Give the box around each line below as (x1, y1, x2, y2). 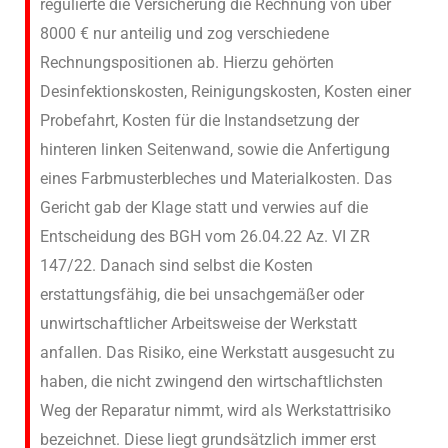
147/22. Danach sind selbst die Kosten (40, 255, 313, 275)
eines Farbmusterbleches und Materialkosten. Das (40, 168, 392, 188)
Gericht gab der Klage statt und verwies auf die (40, 197, 368, 217)
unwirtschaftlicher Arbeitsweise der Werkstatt (40, 313, 357, 333)
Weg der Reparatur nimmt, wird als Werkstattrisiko (40, 400, 391, 420)
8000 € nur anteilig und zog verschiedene (40, 23, 329, 43)
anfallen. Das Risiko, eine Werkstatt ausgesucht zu (40, 342, 395, 362)
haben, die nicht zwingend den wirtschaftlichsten (40, 371, 383, 391)
